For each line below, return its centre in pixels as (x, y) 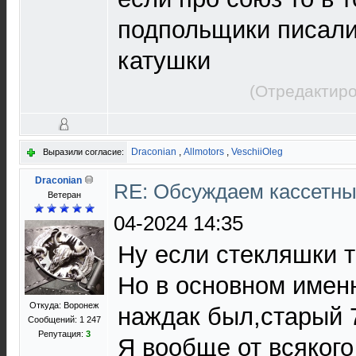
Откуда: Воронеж (64, 305)
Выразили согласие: (83, 152)
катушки (164, 61)
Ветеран (64, 195)
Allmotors (204, 152)
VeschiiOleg (257, 152)
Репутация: (62, 334)
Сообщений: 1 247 (64, 319)
